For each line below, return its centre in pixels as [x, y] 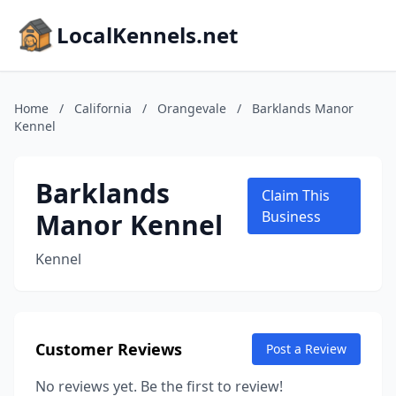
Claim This [296, 195]
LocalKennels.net [147, 35]
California [103, 108]
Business [292, 217]
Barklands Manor [303, 108]
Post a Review [306, 349]
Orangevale [192, 108]
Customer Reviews [109, 349]
